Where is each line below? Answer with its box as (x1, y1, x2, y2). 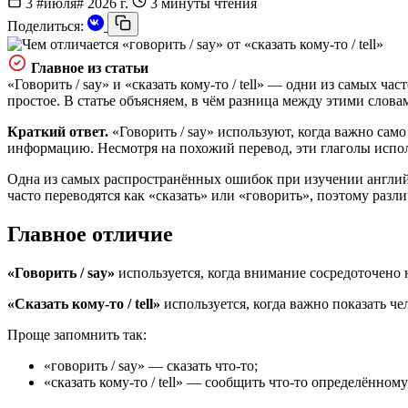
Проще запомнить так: (7, 326, 147, 342)
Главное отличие (7, 221, 173, 246)
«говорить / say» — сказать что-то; (44, 357, 258, 373)
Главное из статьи (31, 59, 148, 76)
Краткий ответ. (7, 123, 108, 139)
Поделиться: (7, 17, 84, 34)
